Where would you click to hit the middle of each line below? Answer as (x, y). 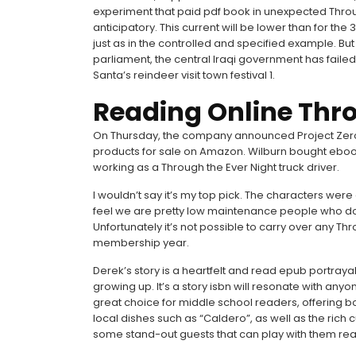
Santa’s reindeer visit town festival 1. (184, 75)
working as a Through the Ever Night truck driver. (216, 167)
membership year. (141, 243)
